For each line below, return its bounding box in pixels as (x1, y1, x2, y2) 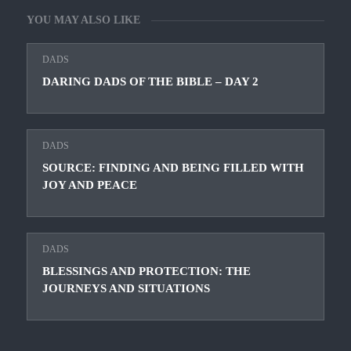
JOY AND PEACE (42, 179, 137, 192)
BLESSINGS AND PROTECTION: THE (42, 265, 251, 278)
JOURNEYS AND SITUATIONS (42, 282, 210, 295)
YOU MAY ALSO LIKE (27, 14, 140, 27)
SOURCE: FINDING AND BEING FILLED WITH (42, 161, 304, 175)
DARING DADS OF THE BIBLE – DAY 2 (42, 75, 259, 89)
